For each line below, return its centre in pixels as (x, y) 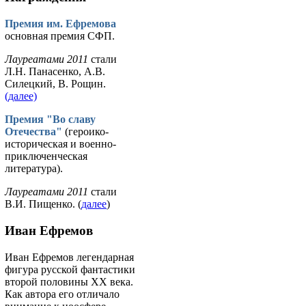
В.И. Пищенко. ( (43, 204)
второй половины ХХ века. (69, 281)
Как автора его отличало (62, 294)
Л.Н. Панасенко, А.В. (55, 72)
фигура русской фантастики (70, 269)
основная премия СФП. (60, 36)
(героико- (85, 132)
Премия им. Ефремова (60, 24)
